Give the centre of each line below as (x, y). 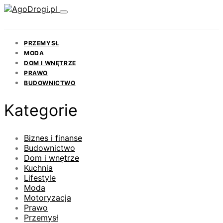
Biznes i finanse (53, 138)
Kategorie (41, 110)
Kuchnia (38, 168)
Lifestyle (40, 178)
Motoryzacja (48, 198)
